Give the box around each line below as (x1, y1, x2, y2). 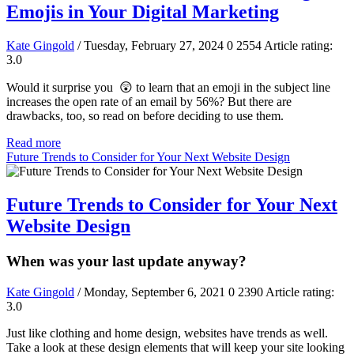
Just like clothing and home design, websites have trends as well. (6, 326, 328, 340)
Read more (6, 136, 61, 150)
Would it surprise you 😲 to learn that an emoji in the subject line (6, 81, 330, 95)
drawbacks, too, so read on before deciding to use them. (6, 109, 284, 123)
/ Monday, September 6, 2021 (77, 284, 225, 299)
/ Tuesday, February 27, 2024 (77, 39, 224, 53)
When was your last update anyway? (6, 252, 247, 269)
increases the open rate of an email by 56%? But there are (6, 95, 292, 109)
